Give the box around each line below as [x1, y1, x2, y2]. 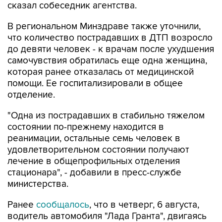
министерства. [7, 158, 68, 169]
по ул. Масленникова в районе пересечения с [7, 201, 205, 213]
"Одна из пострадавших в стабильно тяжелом [7, 89, 205, 101]
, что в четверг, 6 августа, [89, 178, 199, 190]
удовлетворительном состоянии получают [7, 123, 189, 135]
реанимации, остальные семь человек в [7, 112, 180, 124]
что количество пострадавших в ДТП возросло [7, 11, 213, 23]
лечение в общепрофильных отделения [7, 135, 180, 147]
